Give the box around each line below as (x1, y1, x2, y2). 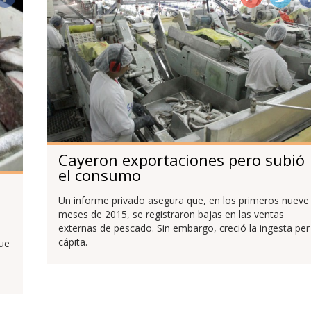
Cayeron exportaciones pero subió (58, 149, 305, 170)
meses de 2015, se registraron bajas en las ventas (58, 207, 284, 221)
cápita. (58, 235, 87, 249)
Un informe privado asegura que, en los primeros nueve (58, 193, 309, 207)
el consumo (58, 164, 141, 185)
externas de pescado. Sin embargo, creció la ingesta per (58, 221, 310, 235)
